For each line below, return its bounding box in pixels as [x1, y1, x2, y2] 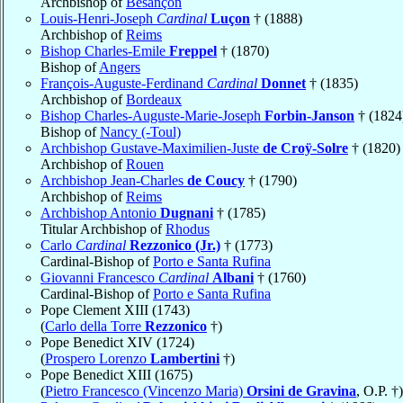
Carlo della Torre [45, 318, 145, 334]
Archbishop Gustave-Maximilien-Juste [40, 139, 263, 156]
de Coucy [187, 172, 245, 188]
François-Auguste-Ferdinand [40, 75, 207, 91]
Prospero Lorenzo [45, 350, 150, 366]
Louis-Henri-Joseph [40, 10, 157, 26]
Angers [99, 58, 140, 75]
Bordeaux [126, 91, 182, 107]
